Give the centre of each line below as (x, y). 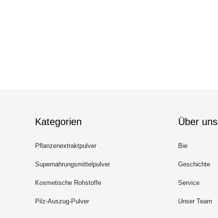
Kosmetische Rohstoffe (68, 183)
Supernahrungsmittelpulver (73, 164)
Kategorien (58, 122)
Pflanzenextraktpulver (66, 146)
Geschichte (194, 164)
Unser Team (195, 201)
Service (189, 183)
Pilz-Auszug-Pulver (62, 201)
